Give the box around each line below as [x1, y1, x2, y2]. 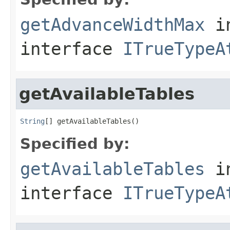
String [20, 117, 45, 125]
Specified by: [20, 135, 130, 152]
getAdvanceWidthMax [20, 14, 205, 35]
